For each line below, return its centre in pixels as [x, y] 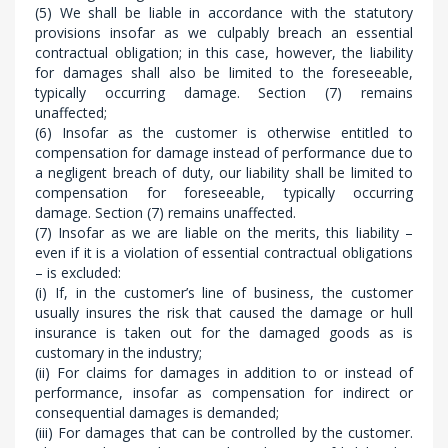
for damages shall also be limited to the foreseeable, [224, 72]
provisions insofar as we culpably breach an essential [224, 32]
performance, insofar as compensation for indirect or [224, 392]
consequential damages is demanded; [157, 412]
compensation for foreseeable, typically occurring [224, 192]
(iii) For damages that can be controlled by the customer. [224, 432]
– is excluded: [78, 272]
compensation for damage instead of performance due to [224, 152]
